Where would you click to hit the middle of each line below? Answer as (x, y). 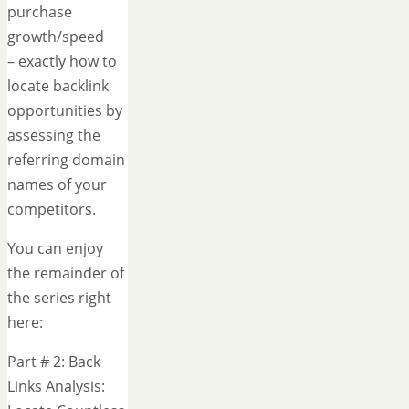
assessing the (54, 135)
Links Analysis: (56, 386)
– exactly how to (62, 61)
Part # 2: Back (54, 361)
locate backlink (58, 85)
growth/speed (56, 36)
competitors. (52, 209)
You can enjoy (55, 248)
